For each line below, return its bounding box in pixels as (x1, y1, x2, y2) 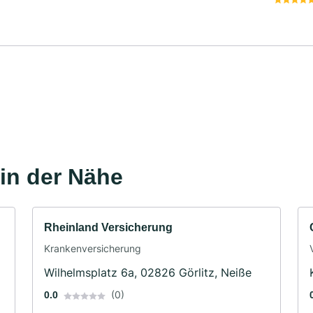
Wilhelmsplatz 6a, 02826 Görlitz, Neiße (44, 265, 252, 280)
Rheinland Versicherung (44, 221, 173, 234)
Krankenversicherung (44, 242, 141, 255)
